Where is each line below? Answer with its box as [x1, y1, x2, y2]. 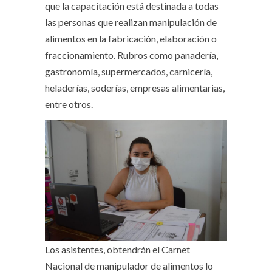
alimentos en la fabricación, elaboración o [45, 33, 217, 45]
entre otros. [45, 98, 93, 110]
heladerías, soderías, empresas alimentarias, [45, 82, 225, 94]
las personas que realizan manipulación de [45, 16, 217, 29]
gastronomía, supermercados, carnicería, [45, 66, 212, 78]
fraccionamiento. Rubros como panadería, [45, 49, 218, 61]
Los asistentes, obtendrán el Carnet [45, 243, 190, 256]
